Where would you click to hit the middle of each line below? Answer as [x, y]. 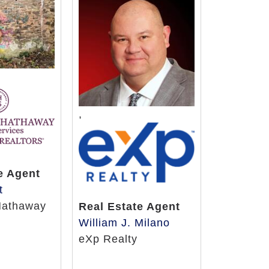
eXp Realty [108, 239]
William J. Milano [125, 222]
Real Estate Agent [130, 206]
